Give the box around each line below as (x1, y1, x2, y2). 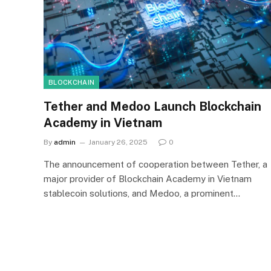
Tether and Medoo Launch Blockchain (44, 99, 261, 114)
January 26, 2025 (88, 137, 148, 146)
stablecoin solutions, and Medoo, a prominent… (44, 188, 240, 198)
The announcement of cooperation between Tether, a (44, 158, 267, 169)
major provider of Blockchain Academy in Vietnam (44, 173, 252, 184)
